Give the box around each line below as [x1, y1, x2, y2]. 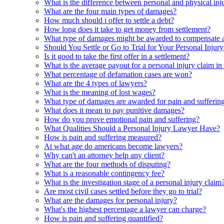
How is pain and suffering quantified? [44, 213, 163, 222]
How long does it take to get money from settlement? [44, 24, 210, 33]
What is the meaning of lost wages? [44, 87, 155, 96]
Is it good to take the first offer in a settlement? [44, 51, 189, 60]
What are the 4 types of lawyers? [44, 78, 147, 87]
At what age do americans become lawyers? [44, 141, 182, 150]
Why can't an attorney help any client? [44, 150, 164, 159]
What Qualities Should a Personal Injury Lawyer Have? [44, 123, 220, 132]
